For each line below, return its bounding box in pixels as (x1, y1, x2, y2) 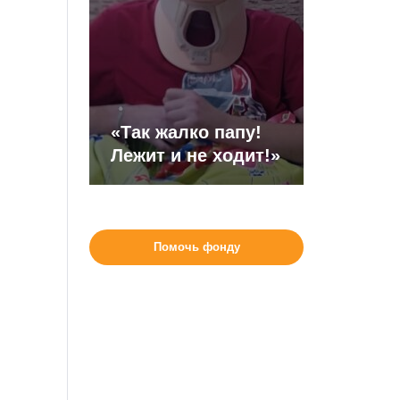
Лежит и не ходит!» (111, 146, 281, 165)
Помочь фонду (153, 240, 240, 254)
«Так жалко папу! (111, 122, 262, 142)
